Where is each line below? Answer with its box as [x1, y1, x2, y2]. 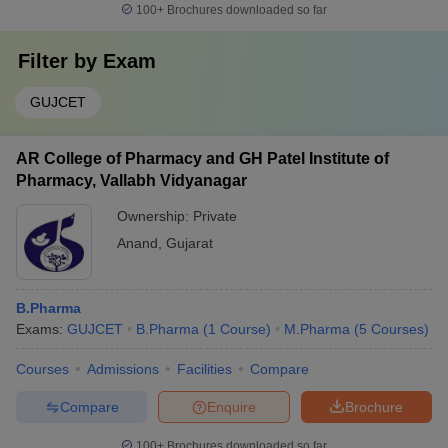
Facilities [177, 361, 232, 377]
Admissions [87, 361, 159, 377]
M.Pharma [284, 321, 350, 337]
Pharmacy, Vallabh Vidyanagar [16, 172, 247, 189]
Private [193, 208, 237, 224]
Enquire [207, 398, 256, 415]
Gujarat [166, 235, 213, 251]
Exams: [16, 321, 67, 337]
